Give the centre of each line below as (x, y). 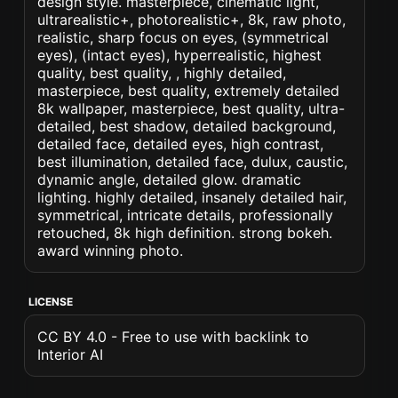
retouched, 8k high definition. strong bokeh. (185, 233)
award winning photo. (111, 251)
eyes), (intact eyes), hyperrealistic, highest (180, 55)
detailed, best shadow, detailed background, (187, 126)
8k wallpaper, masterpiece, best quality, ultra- (191, 108)
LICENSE (51, 302)
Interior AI (71, 354)
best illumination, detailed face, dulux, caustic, (193, 162)
